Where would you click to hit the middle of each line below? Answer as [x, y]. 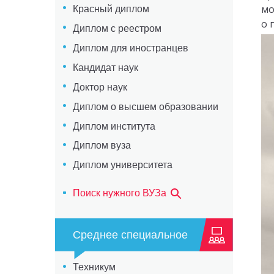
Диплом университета [122, 165]
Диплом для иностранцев [130, 48]
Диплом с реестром [117, 28]
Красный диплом [111, 9]
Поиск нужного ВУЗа [120, 193]
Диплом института [114, 126]
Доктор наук [100, 87]
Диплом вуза [102, 146]
